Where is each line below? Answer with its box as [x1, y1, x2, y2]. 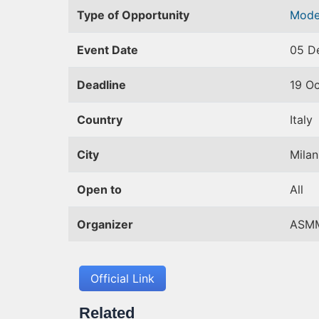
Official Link [90, 271, 155, 286]
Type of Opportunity [77, 8, 189, 22]
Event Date [77, 43, 138, 57]
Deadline [77, 78, 126, 92]
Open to [77, 182, 122, 197]
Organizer [77, 217, 133, 231]
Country [77, 113, 122, 127]
